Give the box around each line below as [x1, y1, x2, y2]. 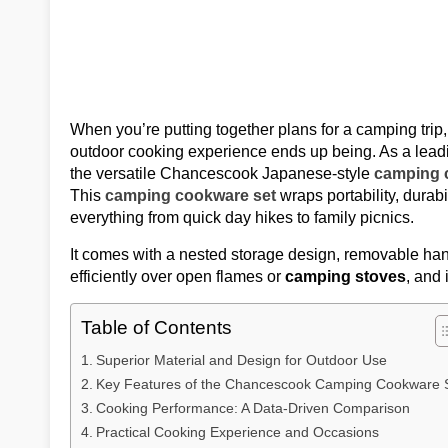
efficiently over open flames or [70, 268, 285, 285]
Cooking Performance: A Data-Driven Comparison [95, 400, 410, 416]
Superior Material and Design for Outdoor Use [95, 352, 387, 368]
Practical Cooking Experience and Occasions [95, 424, 379, 440]
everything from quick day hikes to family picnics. [70, 209, 414, 226]
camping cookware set [105, 187, 276, 204]
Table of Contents [81, 317, 232, 338]
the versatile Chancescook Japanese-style [70, 165, 374, 182]
